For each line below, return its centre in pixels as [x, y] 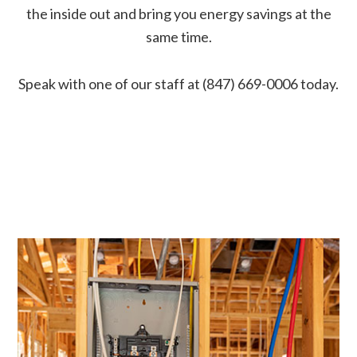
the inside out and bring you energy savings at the [178, 14]
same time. [178, 37]
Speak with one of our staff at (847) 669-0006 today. [178, 84]
